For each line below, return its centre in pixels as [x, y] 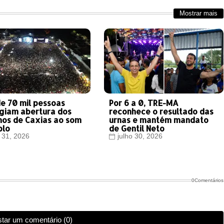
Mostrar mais [198, 13]
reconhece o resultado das [161, 111]
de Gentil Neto [136, 128]
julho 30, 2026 [140, 136]
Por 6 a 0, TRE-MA [143, 103]
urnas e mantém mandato [158, 120]
